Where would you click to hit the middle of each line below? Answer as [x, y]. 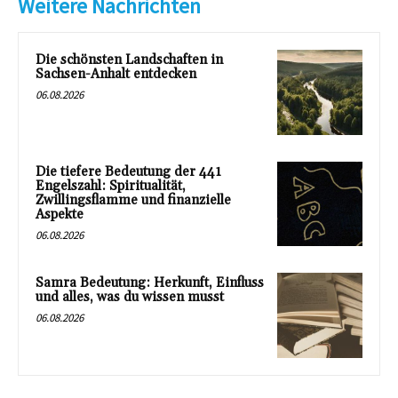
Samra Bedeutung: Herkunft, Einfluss [150, 283]
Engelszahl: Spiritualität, [111, 186]
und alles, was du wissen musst [130, 298]
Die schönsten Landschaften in [129, 60]
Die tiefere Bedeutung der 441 [128, 171]
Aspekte [60, 214]
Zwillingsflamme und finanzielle [133, 200]
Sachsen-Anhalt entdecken [116, 74]
